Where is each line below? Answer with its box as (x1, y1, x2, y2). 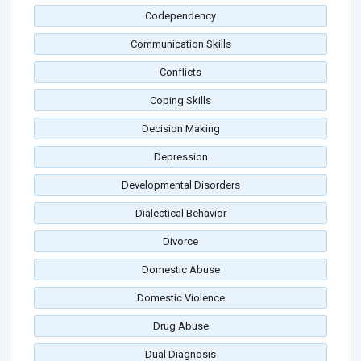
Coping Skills (150, 94, 211, 107)
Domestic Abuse (141, 263, 220, 276)
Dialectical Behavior (135, 207, 226, 220)
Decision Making (141, 122, 220, 135)
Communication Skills (130, 38, 231, 51)
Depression (153, 151, 208, 164)
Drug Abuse (152, 320, 209, 333)
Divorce (163, 235, 198, 248)
